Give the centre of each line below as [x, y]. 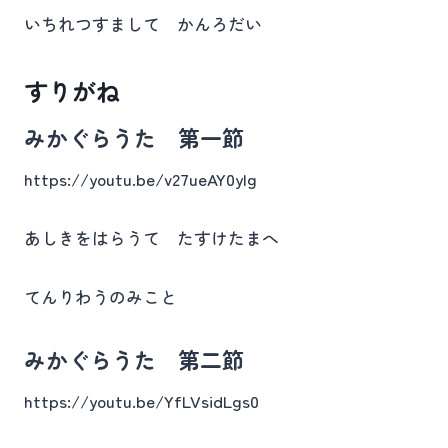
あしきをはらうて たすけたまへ [151, 237]
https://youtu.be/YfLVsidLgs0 [141, 400]
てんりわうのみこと [100, 296]
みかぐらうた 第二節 [134, 359]
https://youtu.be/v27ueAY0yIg [140, 178]
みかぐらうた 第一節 [134, 137]
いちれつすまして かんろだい [143, 23]
